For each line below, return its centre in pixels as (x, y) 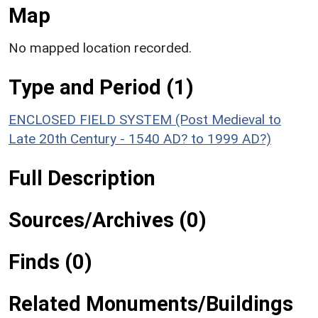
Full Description (82, 178)
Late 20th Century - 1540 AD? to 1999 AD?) (140, 138)
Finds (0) (50, 262)
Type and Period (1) (101, 87)
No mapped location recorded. (100, 48)
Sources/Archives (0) (108, 220)
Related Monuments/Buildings (151, 303)
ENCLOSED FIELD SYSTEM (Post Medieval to (145, 119)
